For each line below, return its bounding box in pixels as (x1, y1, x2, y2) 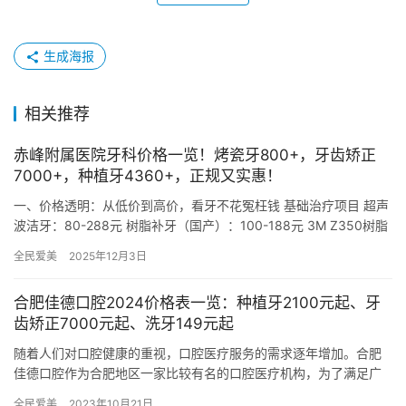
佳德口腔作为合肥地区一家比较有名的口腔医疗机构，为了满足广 (14, 365, 382, 382)
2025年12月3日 (69, 249, 147, 264)
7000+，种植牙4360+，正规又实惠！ (14, 167, 282, 186)
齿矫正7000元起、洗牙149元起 (14, 314, 234, 333)
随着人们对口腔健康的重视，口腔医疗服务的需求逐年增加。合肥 (14, 345, 382, 362)
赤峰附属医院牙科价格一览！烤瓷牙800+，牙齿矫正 (14, 146, 376, 165)
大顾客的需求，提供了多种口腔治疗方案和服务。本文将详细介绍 (14, 385, 382, 401)
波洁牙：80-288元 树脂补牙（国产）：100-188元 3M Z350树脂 (14, 217, 388, 234)
